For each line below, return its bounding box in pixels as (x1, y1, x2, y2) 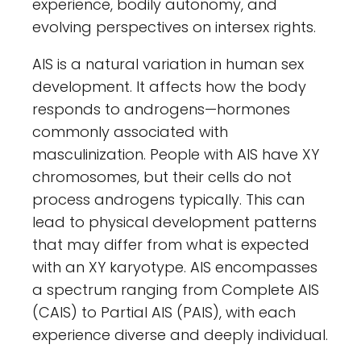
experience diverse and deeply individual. (32, 325, 328, 346)
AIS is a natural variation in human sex (32, 54, 304, 75)
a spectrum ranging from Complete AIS (32, 280, 319, 301)
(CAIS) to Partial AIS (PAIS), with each (32, 302, 296, 323)
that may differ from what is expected (32, 234, 309, 255)
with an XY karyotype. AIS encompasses (32, 257, 317, 278)
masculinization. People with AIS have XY (32, 144, 319, 165)
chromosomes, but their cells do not (32, 167, 292, 188)
